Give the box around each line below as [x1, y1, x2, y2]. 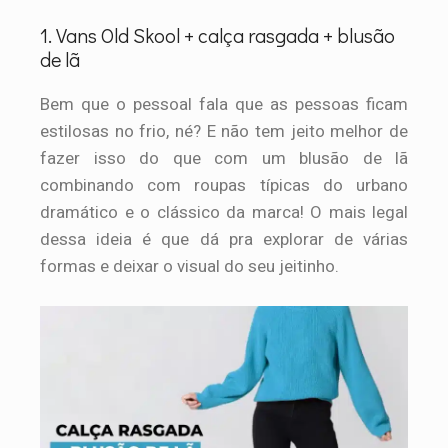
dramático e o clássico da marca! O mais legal [40, 200, 408, 226]
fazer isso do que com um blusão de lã [40, 146, 408, 172]
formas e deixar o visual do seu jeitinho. [40, 254, 339, 280]
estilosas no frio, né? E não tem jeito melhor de [40, 119, 408, 145]
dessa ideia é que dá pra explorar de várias [40, 227, 408, 253]
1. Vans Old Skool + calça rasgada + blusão [40, 22, 395, 49]
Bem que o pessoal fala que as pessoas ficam [40, 92, 408, 118]
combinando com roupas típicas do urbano [40, 173, 408, 199]
